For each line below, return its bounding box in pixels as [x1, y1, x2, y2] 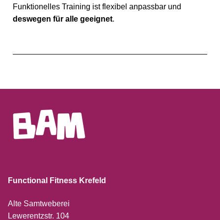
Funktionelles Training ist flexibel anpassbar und [13, 2, 181, 11]
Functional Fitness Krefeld [8, 176, 106, 185]
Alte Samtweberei [8, 199, 70, 208]
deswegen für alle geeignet [13, 14, 112, 23]
